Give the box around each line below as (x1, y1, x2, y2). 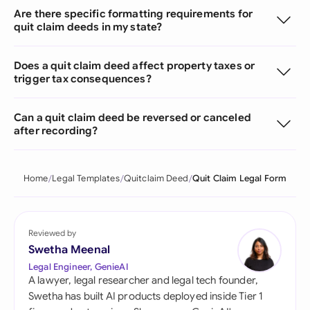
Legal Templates (52, 173, 120, 184)
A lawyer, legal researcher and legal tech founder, (28, 274, 259, 286)
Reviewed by (28, 228, 76, 238)
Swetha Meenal (28, 243, 111, 257)
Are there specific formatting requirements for (14, 7, 253, 20)
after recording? (14, 124, 98, 137)
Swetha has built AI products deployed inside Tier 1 (28, 290, 264, 302)
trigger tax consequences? (14, 72, 152, 85)
